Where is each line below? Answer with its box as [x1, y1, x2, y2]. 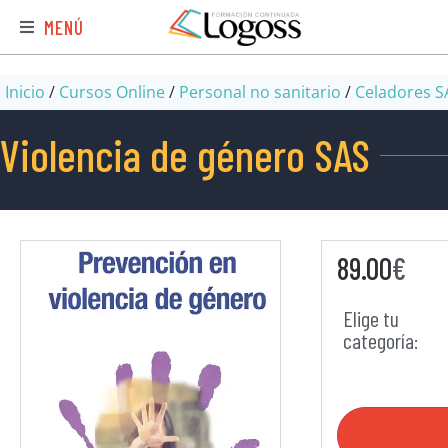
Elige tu [342, 305, 399, 331]
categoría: [342, 327, 418, 353]
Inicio [5, 81, 45, 103]
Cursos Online [59, 81, 165, 103]
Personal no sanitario [179, 81, 341, 103]
